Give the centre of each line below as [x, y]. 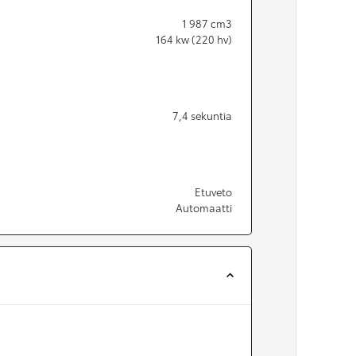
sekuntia [211, 116]
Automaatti [204, 208]
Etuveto [213, 192]
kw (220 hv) [204, 39]
